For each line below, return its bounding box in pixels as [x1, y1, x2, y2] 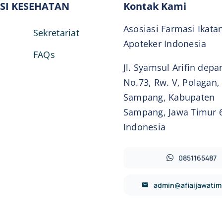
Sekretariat [33, 26, 79, 39]
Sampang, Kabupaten [123, 91, 215, 103]
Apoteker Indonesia [123, 37, 207, 50]
